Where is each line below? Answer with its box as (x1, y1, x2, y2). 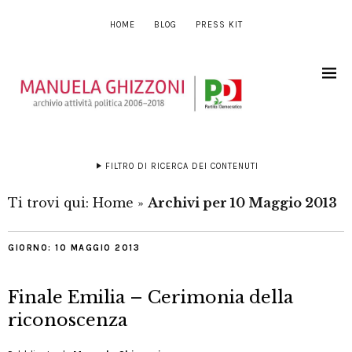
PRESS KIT (195, 20, 243, 30)
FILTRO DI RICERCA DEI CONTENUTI (104, 161, 258, 172)
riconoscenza (8, 310, 127, 332)
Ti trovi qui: (8, 195, 93, 211)
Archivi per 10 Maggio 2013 (148, 195, 337, 211)
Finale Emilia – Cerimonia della (8, 287, 293, 309)
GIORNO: (8, 243, 55, 254)
